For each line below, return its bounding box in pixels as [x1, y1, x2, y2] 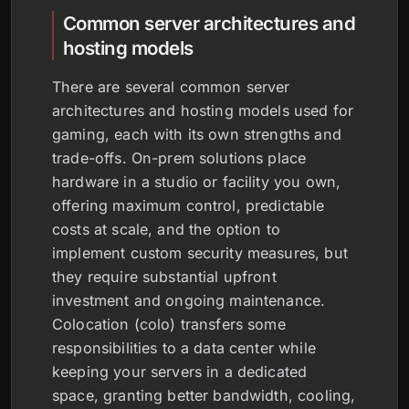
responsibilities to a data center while [52, 339, 316, 357]
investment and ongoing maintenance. [52, 291, 326, 309]
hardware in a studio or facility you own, [52, 173, 341, 191]
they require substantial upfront [52, 267, 277, 286]
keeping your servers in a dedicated [52, 362, 308, 381]
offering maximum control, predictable [52, 196, 325, 215]
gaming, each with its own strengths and [52, 125, 341, 143]
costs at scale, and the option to [52, 220, 280, 238]
